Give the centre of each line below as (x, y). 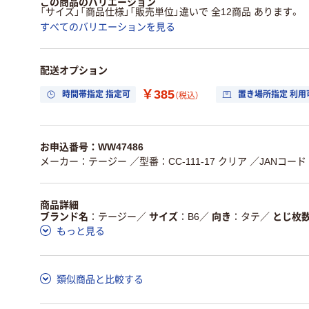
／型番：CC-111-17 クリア (188, 161)
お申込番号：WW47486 (92, 147)
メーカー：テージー (83, 161)
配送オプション (74, 70)
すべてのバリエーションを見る (108, 27)
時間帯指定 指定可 (96, 95)
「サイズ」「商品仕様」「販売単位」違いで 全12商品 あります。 (170, 11)
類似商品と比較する (100, 280)
